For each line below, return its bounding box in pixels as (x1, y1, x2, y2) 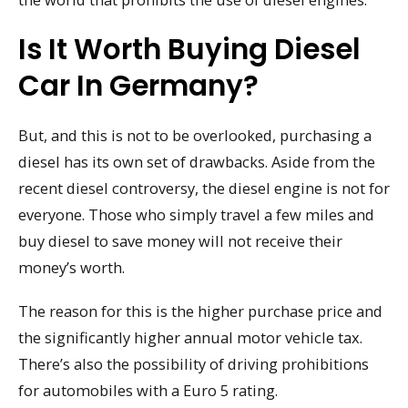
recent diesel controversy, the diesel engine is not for (18, 177, 390, 199)
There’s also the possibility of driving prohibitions (18, 353, 369, 375)
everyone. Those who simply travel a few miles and (18, 203, 374, 225)
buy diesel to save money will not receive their (18, 229, 342, 251)
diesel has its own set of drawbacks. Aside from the (18, 150, 375, 172)
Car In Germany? (18, 65, 259, 106)
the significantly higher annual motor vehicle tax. (18, 327, 362, 349)
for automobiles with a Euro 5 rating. (18, 380, 278, 402)
